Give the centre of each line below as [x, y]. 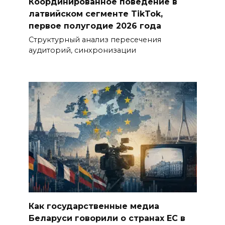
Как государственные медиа [94, 206]
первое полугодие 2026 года [95, 26]
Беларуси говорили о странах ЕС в [107, 218]
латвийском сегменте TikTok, [95, 14]
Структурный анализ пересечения [95, 40]
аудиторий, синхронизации [82, 50]
